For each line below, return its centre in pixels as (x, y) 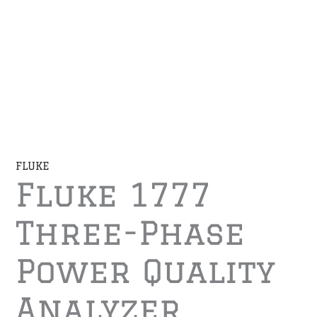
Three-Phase (131, 233)
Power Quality (146, 271)
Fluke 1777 (114, 195)
